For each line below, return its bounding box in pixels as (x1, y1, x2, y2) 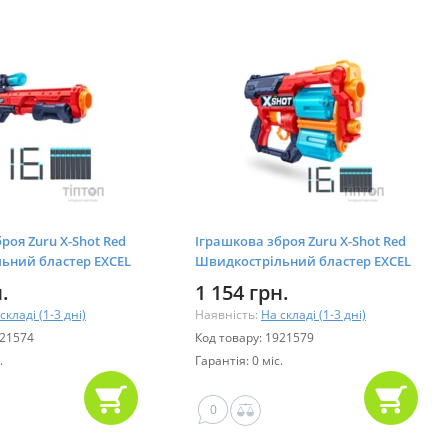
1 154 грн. (195, 278, 289, 306)
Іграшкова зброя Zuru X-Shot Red (195, 231, 406, 250)
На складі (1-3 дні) (261, 305, 366, 323)
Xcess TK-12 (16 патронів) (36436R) (195, 271, 405, 290)
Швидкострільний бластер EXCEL (195, 251, 411, 270)
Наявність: (195, 305, 261, 323)
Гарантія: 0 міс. (195, 351, 283, 369)
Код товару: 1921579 (195, 328, 314, 346)
